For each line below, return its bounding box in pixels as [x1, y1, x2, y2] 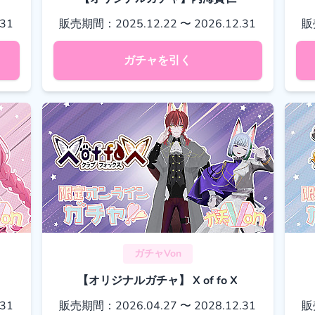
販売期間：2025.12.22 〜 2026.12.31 [59, 16, 256, 32]
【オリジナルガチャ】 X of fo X [77, 273, 238, 288]
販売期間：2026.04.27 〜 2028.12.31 [59, 298, 256, 314]
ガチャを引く [124, 53, 191, 68]
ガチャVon [134, 247, 181, 260]
